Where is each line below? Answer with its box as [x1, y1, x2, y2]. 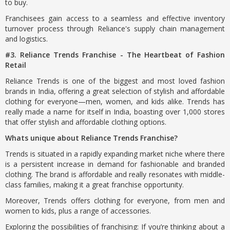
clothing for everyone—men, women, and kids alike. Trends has [5, 97, 225, 106]
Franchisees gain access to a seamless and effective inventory [5, 13, 225, 23]
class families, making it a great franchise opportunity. [5, 180, 184, 189]
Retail [5, 60, 26, 70]
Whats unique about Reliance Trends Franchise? [5, 133, 178, 143]
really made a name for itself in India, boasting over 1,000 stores [5, 107, 225, 117]
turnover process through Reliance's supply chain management [5, 24, 225, 33]
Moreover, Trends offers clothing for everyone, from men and [5, 196, 225, 205]
